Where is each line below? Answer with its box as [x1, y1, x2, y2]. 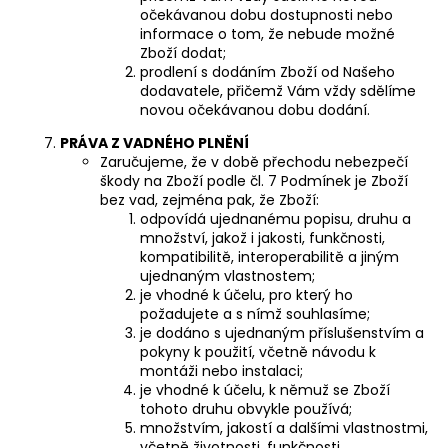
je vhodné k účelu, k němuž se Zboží [140, 379, 390, 400]
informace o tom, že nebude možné [140, 23, 395, 44]
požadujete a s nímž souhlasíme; [140, 303, 370, 324]
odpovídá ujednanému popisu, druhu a [140, 208, 411, 229]
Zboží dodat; [140, 42, 226, 63]
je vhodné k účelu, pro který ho [140, 284, 353, 305]
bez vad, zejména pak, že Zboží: [100, 189, 319, 210]
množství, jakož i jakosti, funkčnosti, [140, 227, 385, 248]
